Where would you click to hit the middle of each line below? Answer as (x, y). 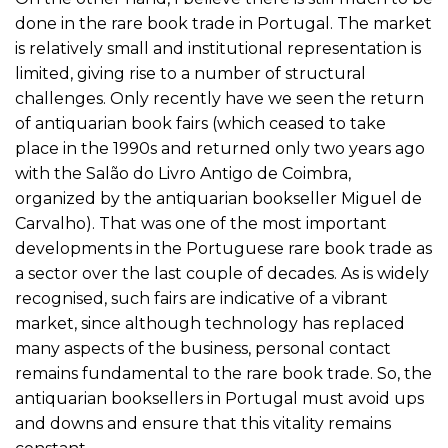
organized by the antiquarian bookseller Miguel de (218, 199)
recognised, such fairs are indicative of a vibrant (201, 299)
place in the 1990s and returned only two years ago (220, 149)
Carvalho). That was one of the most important (201, 224)
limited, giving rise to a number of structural (190, 74)
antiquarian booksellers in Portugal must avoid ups (219, 399)
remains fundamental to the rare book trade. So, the (223, 374)
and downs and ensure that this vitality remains (203, 424)
